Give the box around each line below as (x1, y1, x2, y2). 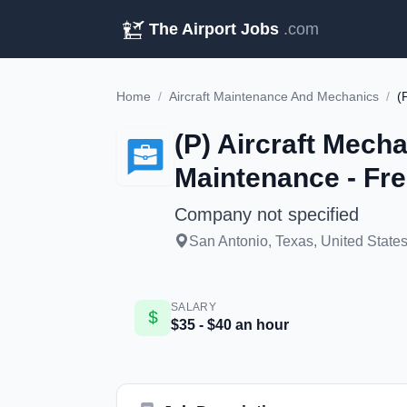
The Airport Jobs (149, 20, 279, 38)
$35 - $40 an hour (171, 317, 289, 333)
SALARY (171, 301, 216, 313)
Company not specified (174, 204, 359, 224)
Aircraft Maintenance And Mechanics (169, 89, 379, 104)
